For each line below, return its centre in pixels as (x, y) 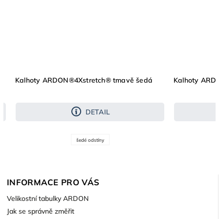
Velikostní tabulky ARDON (48, 198)
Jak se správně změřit (41, 211)
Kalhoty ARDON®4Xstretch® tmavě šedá (84, 80)
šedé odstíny (90, 140)
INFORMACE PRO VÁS (53, 182)
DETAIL (98, 112)
